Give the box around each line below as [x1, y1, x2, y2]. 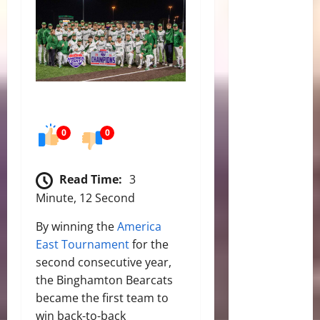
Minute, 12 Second [36, 189, 135, 206]
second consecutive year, [36, 254, 171, 270]
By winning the [36, 218, 117, 234]
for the [129, 236, 169, 252]
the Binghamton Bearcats [36, 271, 173, 288]
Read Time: [59, 171, 122, 187]
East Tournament [36, 236, 129, 252]
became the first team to [36, 289, 169, 306]
